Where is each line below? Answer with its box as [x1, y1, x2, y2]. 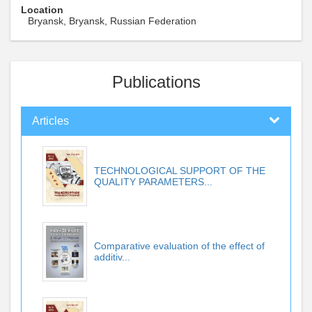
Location [21, 4, 63, 15]
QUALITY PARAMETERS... [94, 176, 212, 187]
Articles [32, 115, 69, 127]
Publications [111, 72, 201, 91]
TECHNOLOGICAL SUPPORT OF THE [94, 165, 265, 176]
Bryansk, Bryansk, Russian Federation [28, 15, 196, 26]
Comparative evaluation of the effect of [94, 240, 265, 252]
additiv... [94, 251, 130, 263]
